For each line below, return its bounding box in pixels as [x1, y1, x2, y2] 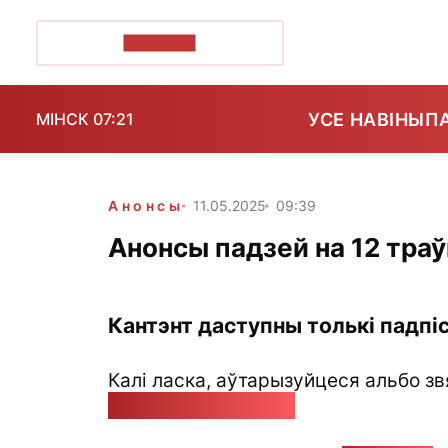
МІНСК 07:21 [36, 109, 134, 129]
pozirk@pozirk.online [108, 392, 295, 416]
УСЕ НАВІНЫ [308, 108, 425, 130]
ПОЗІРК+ [123, 34, 196, 51]
